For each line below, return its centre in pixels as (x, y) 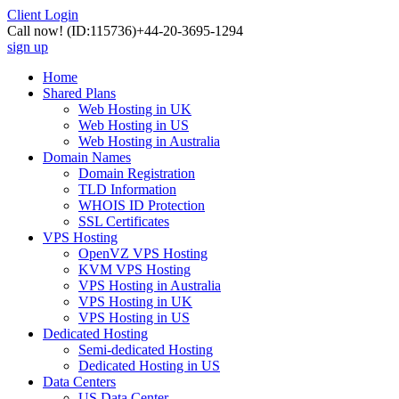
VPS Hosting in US (134, 318)
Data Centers (79, 382)
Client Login (43, 15)
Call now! (37, 31)
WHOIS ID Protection (142, 205)
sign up (28, 47)
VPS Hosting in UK (135, 301)
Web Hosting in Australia (149, 141)
